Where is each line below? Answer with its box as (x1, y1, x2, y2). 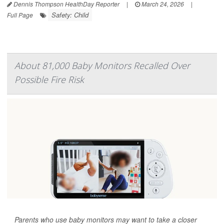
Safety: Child (51, 10, 88, 20)
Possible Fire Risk (14, 73, 84, 86)
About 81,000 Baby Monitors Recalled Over (14, 59, 190, 72)
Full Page (7, 10, 33, 19)
